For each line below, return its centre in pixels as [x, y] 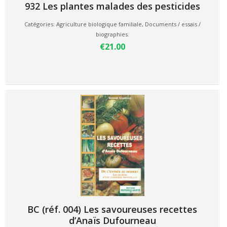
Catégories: [40, 24]
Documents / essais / [173, 24]
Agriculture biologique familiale [99, 24]
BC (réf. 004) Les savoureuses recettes [112, 209]
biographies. [112, 34]
